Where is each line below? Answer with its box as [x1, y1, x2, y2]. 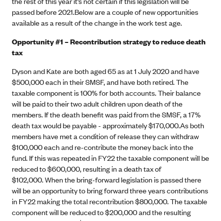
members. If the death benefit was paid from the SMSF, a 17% [12, 109, 201, 119]
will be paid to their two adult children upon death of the [12, 98, 183, 109]
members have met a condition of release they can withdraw [12, 131, 199, 141]
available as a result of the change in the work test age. [12, 17, 182, 28]
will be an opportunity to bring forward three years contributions [12, 185, 208, 195]
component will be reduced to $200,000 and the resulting [12, 207, 191, 217]
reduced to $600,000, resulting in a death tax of [12, 163, 161, 174]
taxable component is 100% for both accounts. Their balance [12, 87, 201, 98]
